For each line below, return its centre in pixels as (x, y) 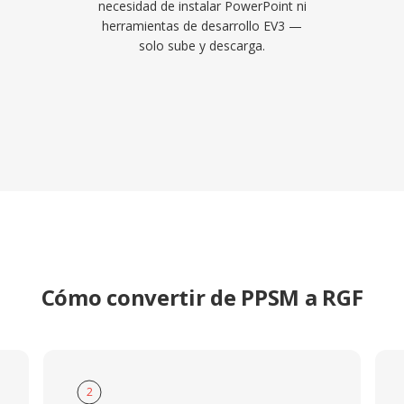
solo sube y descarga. (202, 46)
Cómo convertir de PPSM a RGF (202, 297)
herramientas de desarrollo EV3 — (202, 26)
